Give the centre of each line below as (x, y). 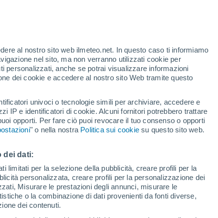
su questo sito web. (172, 130)
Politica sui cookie (110, 130)
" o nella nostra (55, 130)
